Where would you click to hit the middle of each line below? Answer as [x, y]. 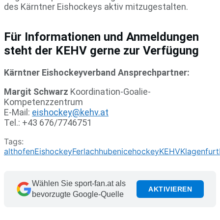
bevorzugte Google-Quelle [78, 194]
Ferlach [85, 151]
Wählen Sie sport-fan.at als [79, 184]
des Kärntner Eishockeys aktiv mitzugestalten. [96, 6]
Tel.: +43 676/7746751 [48, 123]
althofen [19, 151]
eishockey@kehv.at [70, 112]
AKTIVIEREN [170, 189]
